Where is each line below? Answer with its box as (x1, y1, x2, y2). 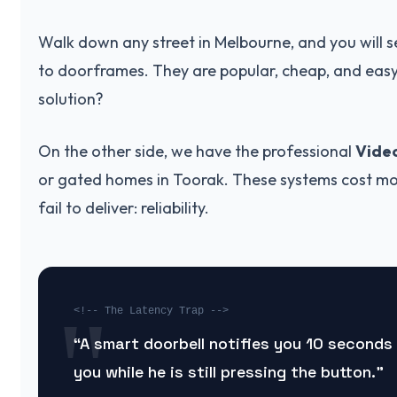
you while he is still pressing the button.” (74, 361, 384, 382)
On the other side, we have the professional (38, 140, 355, 161)
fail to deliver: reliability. (38, 197, 209, 218)
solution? (38, 88, 104, 109)
